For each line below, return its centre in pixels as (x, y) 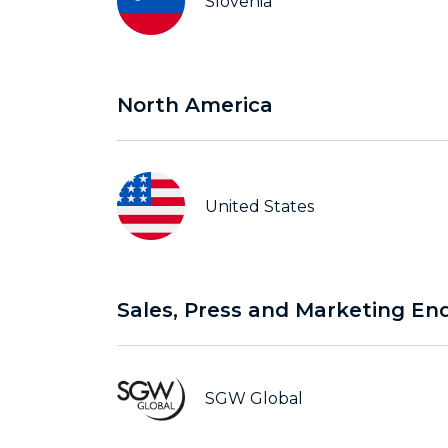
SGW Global (254, 399)
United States (259, 206)
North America (195, 105)
